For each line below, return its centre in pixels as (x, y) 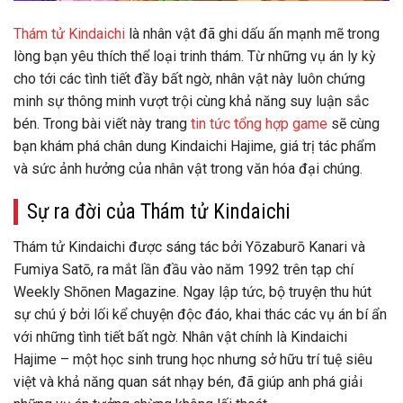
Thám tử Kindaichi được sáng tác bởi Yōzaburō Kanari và (189, 246)
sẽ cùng (354, 124)
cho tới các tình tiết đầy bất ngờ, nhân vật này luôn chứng (189, 79)
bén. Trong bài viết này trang (102, 124)
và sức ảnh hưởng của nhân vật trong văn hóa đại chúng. (188, 169)
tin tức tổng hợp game (259, 124)
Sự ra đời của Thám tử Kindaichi (159, 212)
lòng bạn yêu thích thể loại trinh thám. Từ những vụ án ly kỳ (195, 57)
